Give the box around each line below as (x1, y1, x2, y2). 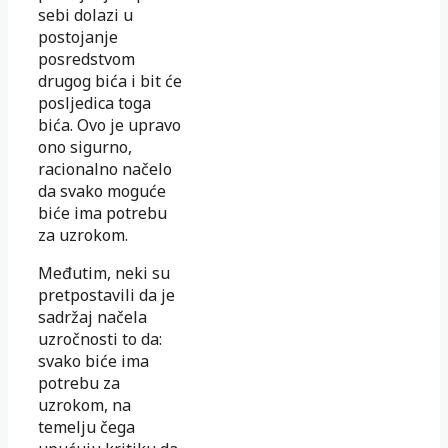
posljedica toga (38, 91, 151, 114)
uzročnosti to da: (38, 327, 162, 350)
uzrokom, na (38, 393, 131, 416)
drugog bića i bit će (38, 69, 182, 92)
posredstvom (38, 47, 135, 70)
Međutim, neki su (38, 261, 170, 284)
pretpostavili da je (38, 283, 175, 306)
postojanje (38, 25, 118, 48)
